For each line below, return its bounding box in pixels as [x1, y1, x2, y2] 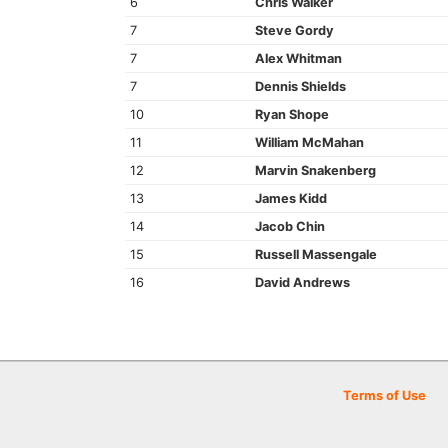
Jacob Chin [254, 218, 325, 234]
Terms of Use [343, 388, 426, 403]
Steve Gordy [254, 22, 334, 38]
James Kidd [254, 190, 327, 206]
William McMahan [254, 134, 364, 150]
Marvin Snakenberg [254, 162, 376, 178]
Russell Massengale [254, 246, 377, 262]
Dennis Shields [254, 78, 346, 94]
